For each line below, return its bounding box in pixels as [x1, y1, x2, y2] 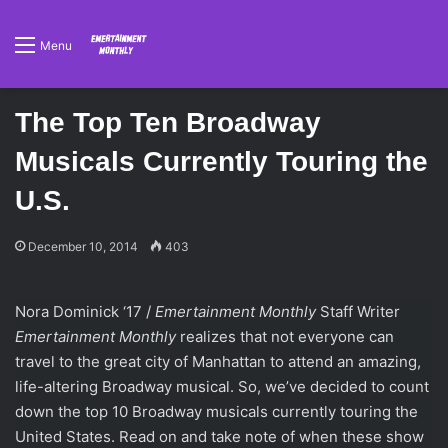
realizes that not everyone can [176, 327, 394, 346]
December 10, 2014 [28, 239, 138, 254]
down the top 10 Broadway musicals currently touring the [15, 402, 418, 421]
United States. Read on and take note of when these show [15, 427, 424, 446]
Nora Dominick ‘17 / [15, 302, 155, 321]
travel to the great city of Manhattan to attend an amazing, [15, 352, 421, 371]
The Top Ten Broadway [15, 107, 321, 138]
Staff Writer [316, 302, 400, 321]
